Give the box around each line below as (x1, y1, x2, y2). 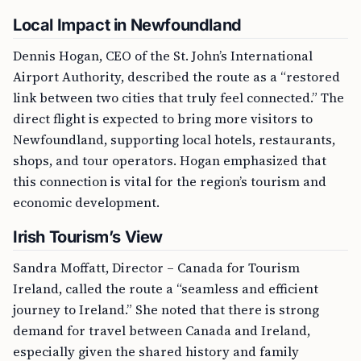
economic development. (13, 193, 160, 211)
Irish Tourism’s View (13, 227, 163, 247)
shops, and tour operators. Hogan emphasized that (13, 151, 326, 169)
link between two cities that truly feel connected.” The (13, 89, 344, 106)
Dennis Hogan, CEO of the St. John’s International (13, 47, 313, 64)
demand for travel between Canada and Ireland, (13, 322, 310, 339)
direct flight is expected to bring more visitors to (13, 110, 313, 127)
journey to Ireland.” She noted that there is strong (13, 301, 319, 318)
